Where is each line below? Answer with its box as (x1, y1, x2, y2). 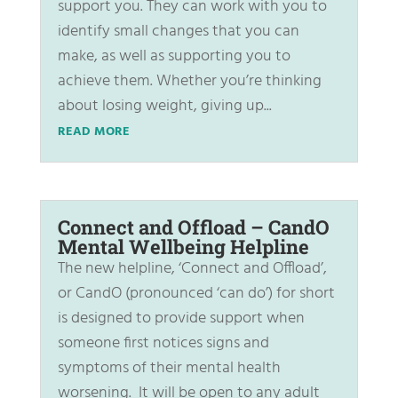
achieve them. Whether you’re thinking (57, 68, 322, 95)
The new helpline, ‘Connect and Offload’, (57, 255, 327, 282)
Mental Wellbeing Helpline (57, 233, 309, 259)
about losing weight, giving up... (57, 93, 272, 120)
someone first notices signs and (57, 330, 269, 356)
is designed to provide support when (57, 305, 305, 331)
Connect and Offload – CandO (57, 213, 330, 240)
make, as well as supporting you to (57, 44, 291, 70)
